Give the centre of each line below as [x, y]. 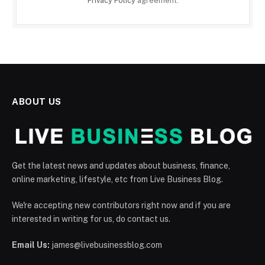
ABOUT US [37, 102]
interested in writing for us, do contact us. [91, 219]
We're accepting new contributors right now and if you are [121, 206]
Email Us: [31, 245]
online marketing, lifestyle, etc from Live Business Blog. [117, 180]
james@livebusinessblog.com [106, 245]
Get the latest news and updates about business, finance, [121, 166]
